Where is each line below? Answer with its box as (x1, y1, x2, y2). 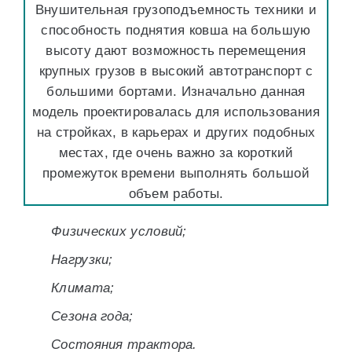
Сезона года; (51, 309, 134, 324)
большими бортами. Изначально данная (46, 84, 306, 99)
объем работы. (128, 186, 224, 201)
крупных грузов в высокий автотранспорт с (38, 64, 313, 79)
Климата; (51, 280, 115, 295)
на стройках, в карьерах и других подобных (36, 125, 316, 140)
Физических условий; (51, 224, 187, 239)
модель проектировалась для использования (31, 104, 321, 119)
